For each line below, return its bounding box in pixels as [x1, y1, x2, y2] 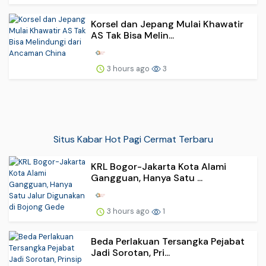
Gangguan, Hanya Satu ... [91, 171, 202, 184]
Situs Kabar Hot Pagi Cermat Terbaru [53, 132, 213, 145]
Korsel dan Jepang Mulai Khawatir [91, 17, 243, 30]
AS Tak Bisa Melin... [91, 28, 174, 42]
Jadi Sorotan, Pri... [91, 246, 170, 259]
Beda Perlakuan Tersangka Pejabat [91, 235, 245, 248]
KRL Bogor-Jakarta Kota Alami [91, 160, 226, 173]
